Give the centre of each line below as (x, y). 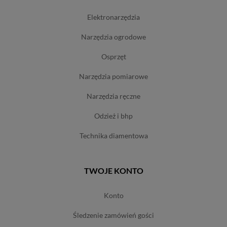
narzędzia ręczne (116, 96)
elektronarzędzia (116, 17)
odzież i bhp (116, 116)
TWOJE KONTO (113, 171)
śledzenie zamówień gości (116, 215)
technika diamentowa (115, 136)
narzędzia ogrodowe (116, 37)
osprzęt (116, 57)
